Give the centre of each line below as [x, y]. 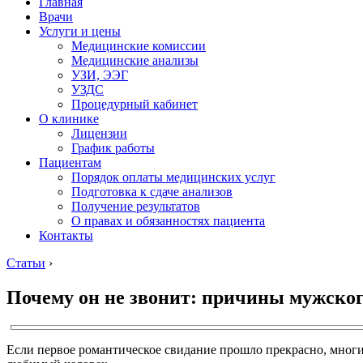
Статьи [26, 263]
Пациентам [70, 162]
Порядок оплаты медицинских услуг [173, 177]
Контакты [66, 235]
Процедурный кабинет [135, 104]
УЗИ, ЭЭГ [100, 75]
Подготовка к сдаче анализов [152, 192]
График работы [113, 148]
